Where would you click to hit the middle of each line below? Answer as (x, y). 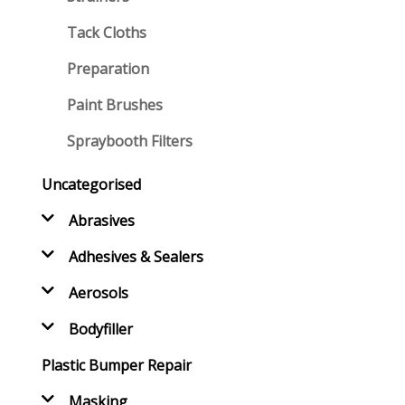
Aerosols (98, 293)
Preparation (108, 69)
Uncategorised (91, 184)
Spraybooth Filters (129, 141)
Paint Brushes (114, 105)
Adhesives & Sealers (136, 257)
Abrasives (101, 221)
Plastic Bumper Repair (116, 365)
